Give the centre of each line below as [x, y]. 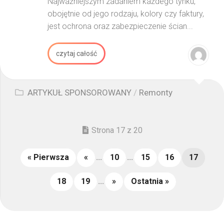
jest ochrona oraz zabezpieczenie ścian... [120, 26]
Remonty [156, 92]
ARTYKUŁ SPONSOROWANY [79, 92]
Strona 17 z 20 [117, 130]
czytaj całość [76, 53]
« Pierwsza [48, 157]
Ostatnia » [150, 181]
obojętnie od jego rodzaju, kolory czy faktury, [126, 14]
